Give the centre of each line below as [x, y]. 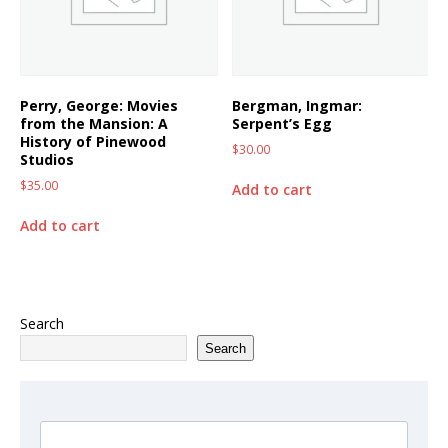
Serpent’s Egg [282, 124]
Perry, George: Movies [99, 106]
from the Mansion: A [94, 124]
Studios [47, 160]
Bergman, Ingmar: [297, 106]
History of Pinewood [93, 142]
